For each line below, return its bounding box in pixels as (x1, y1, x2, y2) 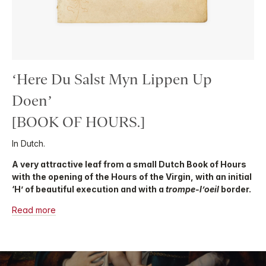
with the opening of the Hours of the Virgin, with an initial (12, 171, 252, 182)
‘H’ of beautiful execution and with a (12, 183, 166, 194)
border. (219, 183, 251, 194)
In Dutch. (12, 138, 45, 148)
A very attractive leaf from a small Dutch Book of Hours (12, 159, 246, 169)
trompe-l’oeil (166, 183, 219, 194)
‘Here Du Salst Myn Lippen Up (12, 71, 212, 87)
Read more (12, 204, 56, 215)
